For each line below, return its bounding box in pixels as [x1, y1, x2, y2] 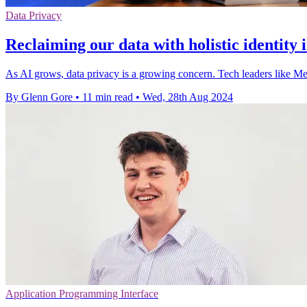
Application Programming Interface [5, 287, 158, 299]
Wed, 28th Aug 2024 [143, 90, 233, 103]
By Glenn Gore [5, 90, 73, 103]
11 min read [82, 90, 133, 103]
